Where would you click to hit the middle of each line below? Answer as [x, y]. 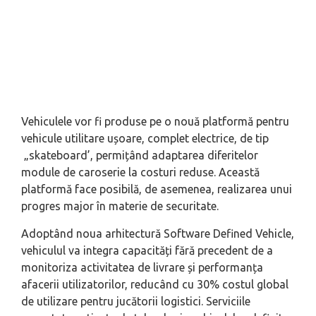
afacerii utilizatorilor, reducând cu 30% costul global [155, 285]
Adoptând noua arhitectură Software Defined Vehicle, [158, 234]
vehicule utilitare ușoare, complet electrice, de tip [145, 139]
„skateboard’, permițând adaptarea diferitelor [140, 156]
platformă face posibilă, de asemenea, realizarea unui [157, 189]
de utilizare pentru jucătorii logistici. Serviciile [136, 302]
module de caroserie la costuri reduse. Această [140, 172]
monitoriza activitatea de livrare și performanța [142, 268]
